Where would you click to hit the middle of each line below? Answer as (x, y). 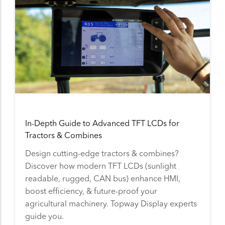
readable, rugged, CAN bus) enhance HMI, (103, 178)
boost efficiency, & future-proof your (91, 191)
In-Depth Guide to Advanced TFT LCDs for (102, 123)
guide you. (44, 216)
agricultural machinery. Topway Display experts (111, 203)
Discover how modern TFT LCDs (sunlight (101, 166)
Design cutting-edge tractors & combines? (102, 153)
